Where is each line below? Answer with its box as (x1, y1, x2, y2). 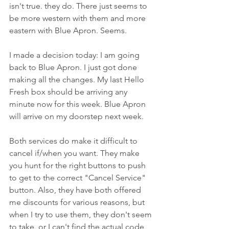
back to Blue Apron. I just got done (9, 62, 139, 72)
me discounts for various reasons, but (9, 197, 147, 207)
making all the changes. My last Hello (9, 74, 146, 84)
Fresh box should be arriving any (9, 86, 129, 97)
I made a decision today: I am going (9, 50, 142, 60)
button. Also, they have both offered (9, 185, 143, 195)
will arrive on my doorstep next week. (9, 111, 144, 121)
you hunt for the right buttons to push (9, 160, 148, 170)
